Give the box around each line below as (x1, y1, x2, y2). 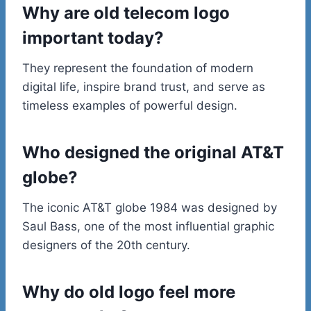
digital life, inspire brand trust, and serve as (22, 79, 265, 94)
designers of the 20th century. (22, 237, 190, 252)
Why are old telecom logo (22, 2, 230, 23)
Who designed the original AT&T (22, 142, 284, 162)
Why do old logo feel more (22, 281, 235, 302)
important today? (22, 27, 164, 48)
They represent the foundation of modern (22, 60, 253, 75)
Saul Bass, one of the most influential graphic (22, 219, 274, 233)
